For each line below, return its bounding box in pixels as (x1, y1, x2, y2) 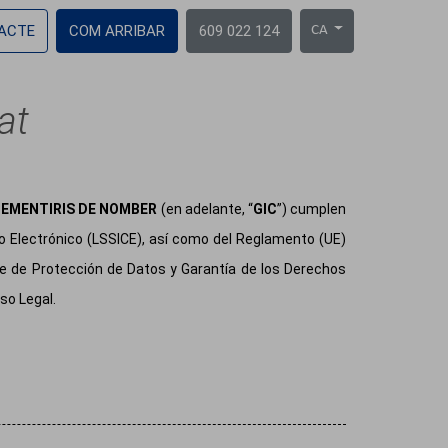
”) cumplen (276, 201, 347, 218)
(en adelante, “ (160, 201, 253, 218)
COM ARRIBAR (69, 21, 166, 40)
